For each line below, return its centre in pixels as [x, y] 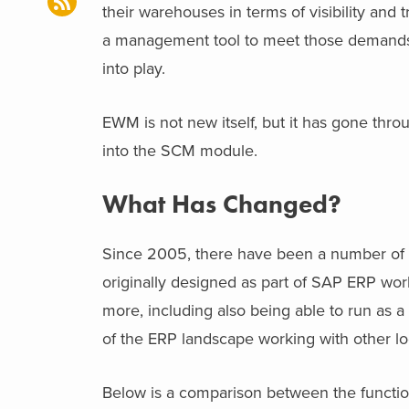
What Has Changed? [222, 204]
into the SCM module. [180, 150]
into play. [136, 68]
